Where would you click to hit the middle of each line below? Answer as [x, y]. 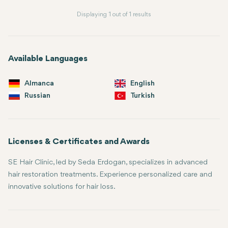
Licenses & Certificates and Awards [79, 142]
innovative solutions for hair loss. [62, 187]
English [142, 84]
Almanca [39, 84]
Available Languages [48, 59]
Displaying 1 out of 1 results [114, 15]
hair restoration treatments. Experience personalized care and [110, 175]
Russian [37, 96]
